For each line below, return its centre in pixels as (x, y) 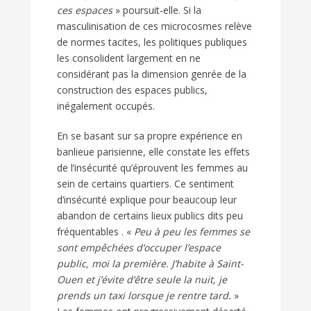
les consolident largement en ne (129, 58)
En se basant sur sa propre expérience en (150, 136)
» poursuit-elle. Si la (157, 10)
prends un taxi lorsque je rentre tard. (144, 296)
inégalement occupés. (106, 106)
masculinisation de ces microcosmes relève (154, 26)
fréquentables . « (95, 232)
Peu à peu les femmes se (192, 232)
